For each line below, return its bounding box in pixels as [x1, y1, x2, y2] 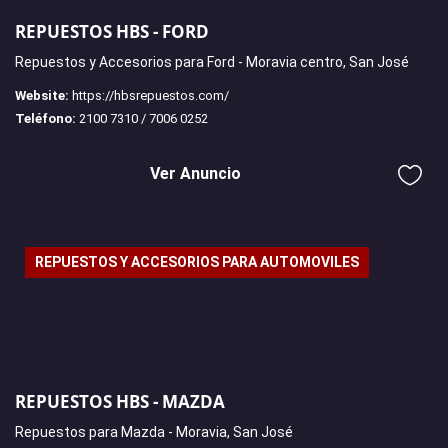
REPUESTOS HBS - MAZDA [15, 390, 225, 414]
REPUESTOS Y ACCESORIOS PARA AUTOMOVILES [35, 253, 359, 270]
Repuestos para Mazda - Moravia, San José [15, 424, 293, 441]
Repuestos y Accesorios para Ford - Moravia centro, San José [15, 53, 409, 70]
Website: [15, 87, 69, 103]
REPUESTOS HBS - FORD [15, 19, 209, 43]
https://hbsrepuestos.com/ [72, 87, 229, 103]
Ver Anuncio [150, 163, 241, 183]
